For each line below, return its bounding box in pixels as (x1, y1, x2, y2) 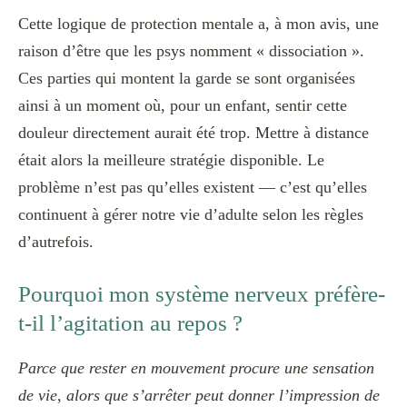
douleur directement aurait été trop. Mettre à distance (18, 124, 369, 143)
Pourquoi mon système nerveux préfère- (18, 282, 385, 307)
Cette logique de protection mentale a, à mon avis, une (18, 15, 379, 34)
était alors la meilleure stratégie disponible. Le (18, 151, 324, 170)
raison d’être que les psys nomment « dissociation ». (18, 42, 364, 61)
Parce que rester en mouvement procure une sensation (18, 358, 374, 377)
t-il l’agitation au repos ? (18, 311, 243, 336)
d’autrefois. (18, 233, 94, 252)
